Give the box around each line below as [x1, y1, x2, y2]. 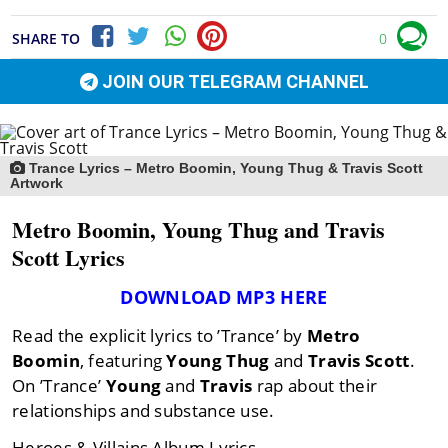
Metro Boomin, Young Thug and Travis [12, 213, 385, 247]
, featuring [79, 349, 167, 373]
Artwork [10, 175, 63, 192]
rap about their [252, 374, 378, 398]
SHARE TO [12, 29, 80, 49]
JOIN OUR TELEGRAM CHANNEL [101, 71, 369, 93]
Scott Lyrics [12, 241, 125, 275]
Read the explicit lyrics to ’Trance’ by [12, 324, 307, 348]
